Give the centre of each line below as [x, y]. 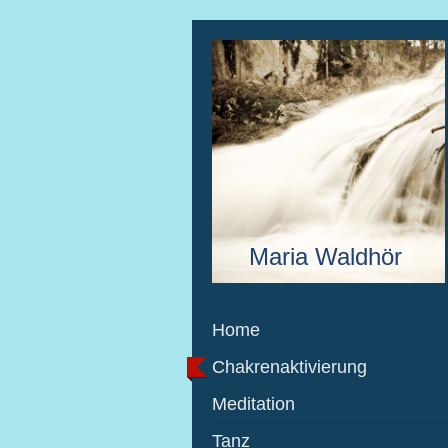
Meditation [253, 404]
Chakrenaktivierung [289, 367]
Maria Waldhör [325, 256]
